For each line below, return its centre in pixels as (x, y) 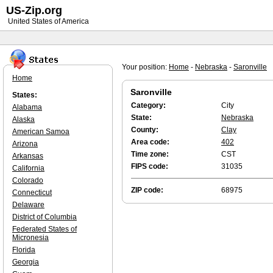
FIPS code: (150, 166)
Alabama (27, 107)
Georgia (26, 262)
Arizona (25, 144)
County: (145, 130)
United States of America (48, 21)
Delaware (28, 205)
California (28, 168)
